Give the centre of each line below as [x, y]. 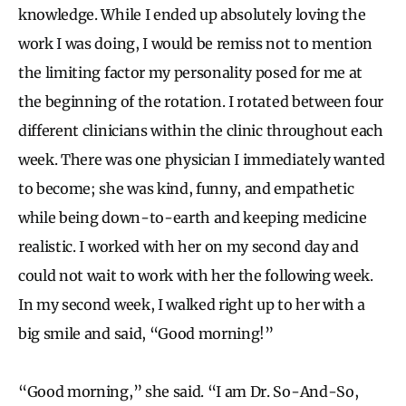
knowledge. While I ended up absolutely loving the [192, 14]
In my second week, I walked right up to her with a [192, 304]
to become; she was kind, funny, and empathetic [186, 188]
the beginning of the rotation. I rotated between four [201, 101]
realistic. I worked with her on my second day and [188, 246]
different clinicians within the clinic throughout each [201, 130]
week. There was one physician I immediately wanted [202, 159]
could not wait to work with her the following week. [196, 275]
